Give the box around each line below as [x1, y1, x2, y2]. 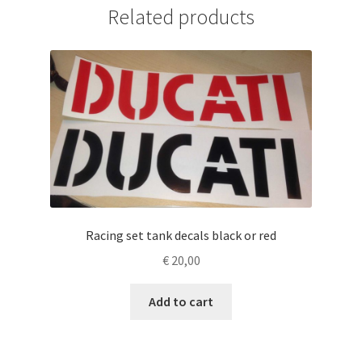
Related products [107, 3, 255, 30]
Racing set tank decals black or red [86, 227, 276, 244]
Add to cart [149, 293, 213, 309]
